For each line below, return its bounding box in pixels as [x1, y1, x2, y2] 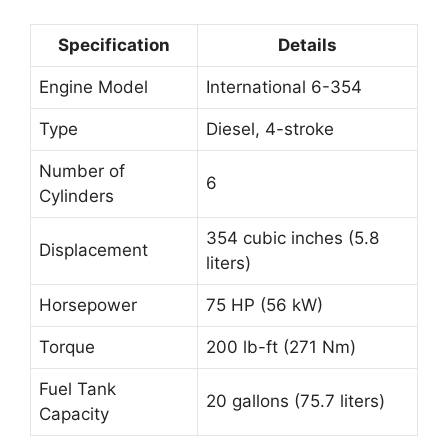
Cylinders [39, 186, 114, 207]
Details [278, 35, 337, 56]
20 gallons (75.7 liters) [206, 391, 385, 412]
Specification [58, 35, 170, 56]
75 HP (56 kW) [206, 295, 323, 316]
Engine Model [39, 77, 148, 98]
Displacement [39, 240, 148, 261]
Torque [39, 337, 95, 358]
